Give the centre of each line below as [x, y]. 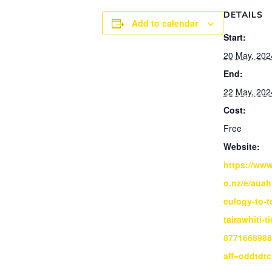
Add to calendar [165, 23]
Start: [235, 37]
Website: [242, 147]
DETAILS [243, 15]
